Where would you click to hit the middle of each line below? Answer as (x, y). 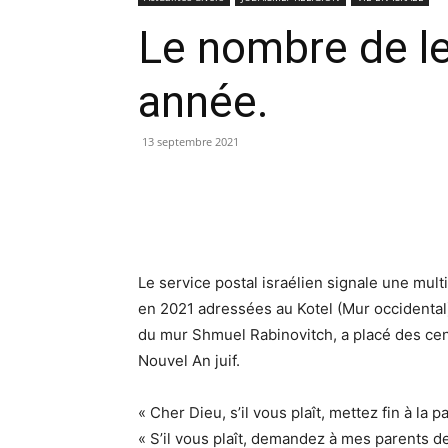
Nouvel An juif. (189, 360)
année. (203, 102)
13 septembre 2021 (190, 141)
